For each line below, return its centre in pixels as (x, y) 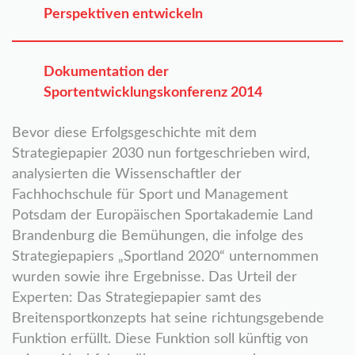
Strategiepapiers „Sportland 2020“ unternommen (165, 257)
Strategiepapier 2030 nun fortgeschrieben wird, (161, 154)
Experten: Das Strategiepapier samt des (137, 298)
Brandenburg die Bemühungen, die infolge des (158, 236)
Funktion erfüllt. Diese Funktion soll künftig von (160, 339)
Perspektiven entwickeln (123, 14)
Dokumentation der (106, 72)
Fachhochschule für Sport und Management (150, 195)
